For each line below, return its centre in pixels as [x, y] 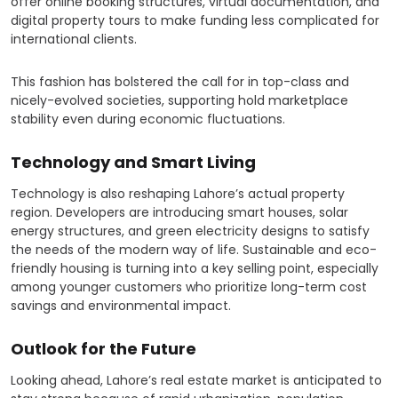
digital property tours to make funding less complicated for [195, 21]
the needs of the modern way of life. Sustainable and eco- [194, 250]
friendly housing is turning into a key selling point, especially [195, 269]
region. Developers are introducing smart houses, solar [179, 213]
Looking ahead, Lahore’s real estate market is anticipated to [196, 381]
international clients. [74, 40]
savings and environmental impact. [121, 306]
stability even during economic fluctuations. [148, 119]
